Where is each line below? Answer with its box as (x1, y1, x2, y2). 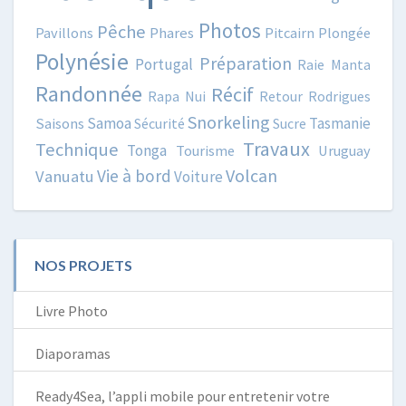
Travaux (242, 136, 310, 162)
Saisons (35, 114, 84, 134)
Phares (150, 24, 195, 43)
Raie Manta (297, 55, 371, 74)
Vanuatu (35, 166, 94, 188)
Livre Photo (35, 302, 108, 321)
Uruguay (318, 141, 371, 160)
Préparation (198, 52, 292, 75)
